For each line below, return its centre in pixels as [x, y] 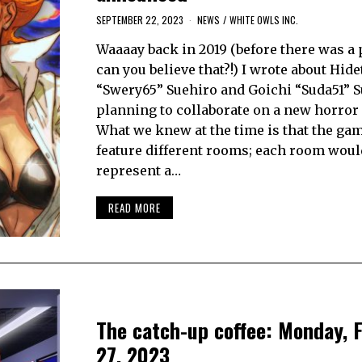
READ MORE [134, 208]
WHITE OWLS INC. [263, 19]
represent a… [138, 170]
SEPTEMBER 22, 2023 [139, 19]
